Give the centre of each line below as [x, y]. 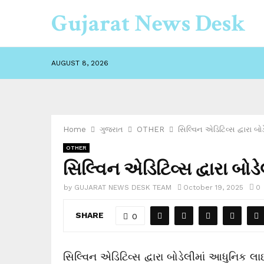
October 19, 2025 [213, 187]
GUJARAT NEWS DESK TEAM [123, 187]
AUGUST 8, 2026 [80, 63]
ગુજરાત [111, 129]
